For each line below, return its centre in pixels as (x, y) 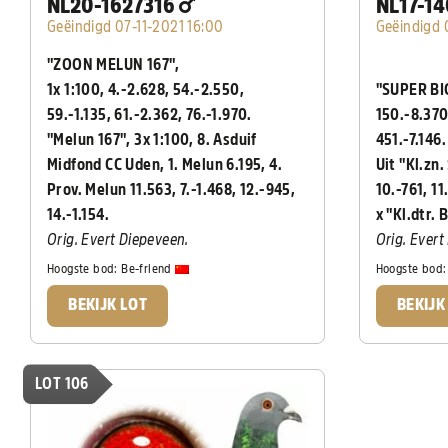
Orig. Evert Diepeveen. (120, 240)
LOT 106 (62, 384)
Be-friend (148, 268)
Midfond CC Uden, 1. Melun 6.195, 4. (164, 165)
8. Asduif (227, 140)
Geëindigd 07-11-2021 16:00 (135, 27)
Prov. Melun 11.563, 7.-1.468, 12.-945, (171, 190)
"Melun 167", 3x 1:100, (122, 140)
